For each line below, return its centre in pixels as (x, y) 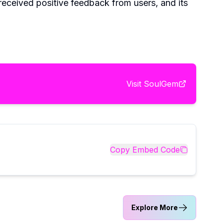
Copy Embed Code (145, 149)
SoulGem (161, 83)
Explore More (155, 207)
